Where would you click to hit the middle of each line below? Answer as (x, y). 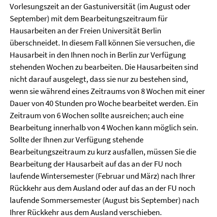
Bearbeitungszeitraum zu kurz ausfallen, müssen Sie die (103, 152)
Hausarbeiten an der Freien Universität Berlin (85, 31)
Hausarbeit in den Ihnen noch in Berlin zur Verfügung (98, 55)
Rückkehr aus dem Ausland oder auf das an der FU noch (102, 188)
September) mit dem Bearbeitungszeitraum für (89, 18)
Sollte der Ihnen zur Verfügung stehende (77, 139)
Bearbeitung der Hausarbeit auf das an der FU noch (96, 164)
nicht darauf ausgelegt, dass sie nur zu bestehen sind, (99, 79)
